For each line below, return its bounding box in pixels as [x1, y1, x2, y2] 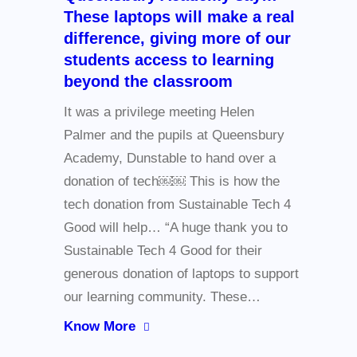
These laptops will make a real [64, 8, 295, 26]
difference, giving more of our [64, 29, 291, 48]
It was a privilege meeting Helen [64, 104, 254, 120]
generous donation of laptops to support [64, 266, 299, 282]
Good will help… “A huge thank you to [64, 220, 288, 236]
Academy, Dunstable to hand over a [64, 151, 276, 167]
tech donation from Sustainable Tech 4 [64, 197, 291, 213]
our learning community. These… [64, 289, 261, 305]
